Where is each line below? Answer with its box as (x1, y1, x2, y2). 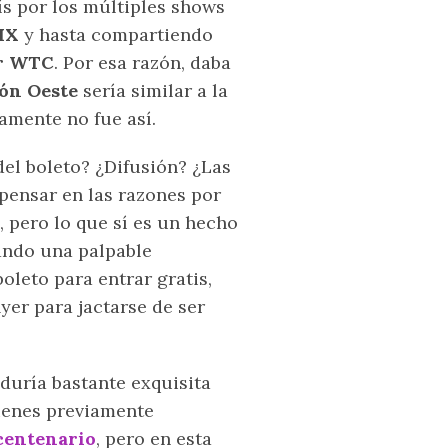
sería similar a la (78, 79, 228, 103)
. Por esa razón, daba (54, 51, 231, 75)
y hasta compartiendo (19, 23, 213, 47)
